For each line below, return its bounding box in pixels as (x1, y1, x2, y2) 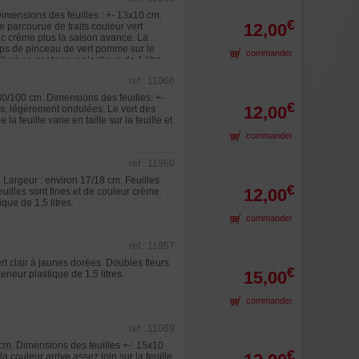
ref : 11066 (129, 75, 175, 87)
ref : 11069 (129, 323, 175, 334)
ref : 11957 (129, 240, 175, 252)
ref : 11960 (129, 158, 175, 169)
